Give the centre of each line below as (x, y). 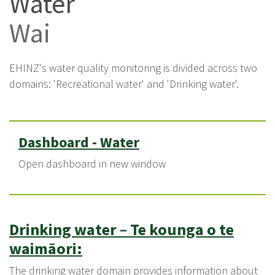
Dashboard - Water (79, 142)
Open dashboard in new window (92, 164)
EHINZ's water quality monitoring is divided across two (133, 68)
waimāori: (46, 248)
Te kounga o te (182, 229)
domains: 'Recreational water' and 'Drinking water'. (124, 84)
